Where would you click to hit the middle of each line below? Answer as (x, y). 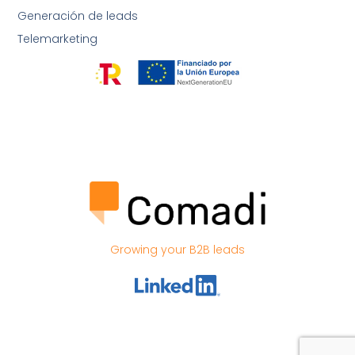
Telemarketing (58, 38)
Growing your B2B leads (177, 249)
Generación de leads (78, 15)
